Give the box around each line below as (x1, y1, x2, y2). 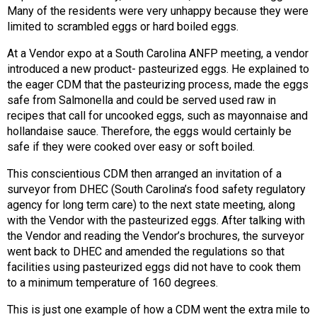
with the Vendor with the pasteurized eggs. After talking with (7, 214, 305, 227)
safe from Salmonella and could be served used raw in (7, 93, 276, 107)
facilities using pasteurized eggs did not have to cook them (7, 260, 301, 274)
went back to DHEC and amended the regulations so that (7, 245, 284, 258)
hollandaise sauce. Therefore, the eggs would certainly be (7, 125, 292, 138)
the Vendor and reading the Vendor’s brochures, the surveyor (7, 229, 304, 243)
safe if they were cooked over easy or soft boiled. (7, 140, 255, 154)
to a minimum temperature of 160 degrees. (7, 276, 218, 289)
